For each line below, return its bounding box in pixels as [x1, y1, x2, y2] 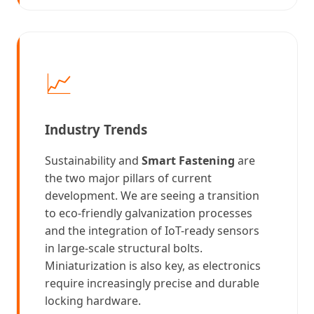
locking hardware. [45, 293, 141, 309]
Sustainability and [45, 153, 142, 169]
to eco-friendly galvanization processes [45, 205, 252, 221]
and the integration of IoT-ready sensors [45, 223, 259, 239]
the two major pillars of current [45, 170, 212, 186]
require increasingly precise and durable [45, 275, 259, 292]
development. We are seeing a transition [45, 188, 259, 204]
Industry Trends [45, 120, 147, 138]
